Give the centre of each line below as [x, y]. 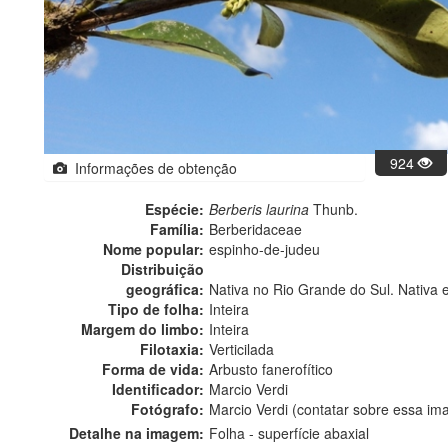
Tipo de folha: [156, 309]
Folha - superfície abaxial [289, 433]
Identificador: [158, 389]
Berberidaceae [255, 229]
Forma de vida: [153, 369]
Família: [177, 229]
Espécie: [174, 209]
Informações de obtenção [152, 168]
